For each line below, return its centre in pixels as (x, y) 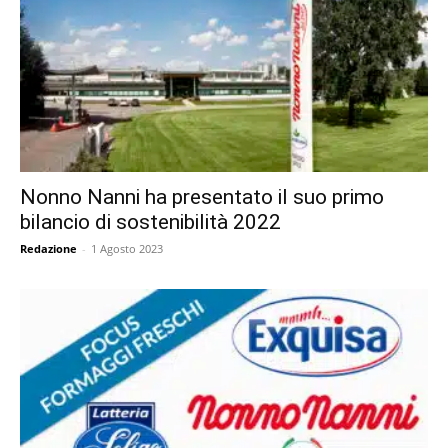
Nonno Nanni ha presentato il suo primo (202, 196)
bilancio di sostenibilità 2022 (150, 221)
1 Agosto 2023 (127, 248)
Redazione (48, 248)
